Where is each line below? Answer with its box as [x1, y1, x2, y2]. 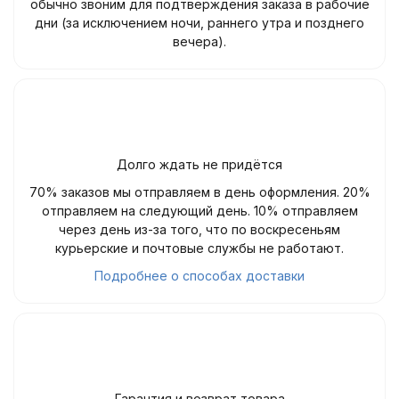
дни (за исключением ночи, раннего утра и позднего [35, 15, 364, 30]
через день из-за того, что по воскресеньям [59, 222, 340, 237]
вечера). [173, 34, 226, 49]
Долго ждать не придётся [117, 157, 282, 172]
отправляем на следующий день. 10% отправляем [41, 203, 358, 218]
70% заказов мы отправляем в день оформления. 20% [28, 184, 370, 199]
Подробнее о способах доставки [94, 268, 305, 283]
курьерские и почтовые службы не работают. [55, 240, 344, 256]
